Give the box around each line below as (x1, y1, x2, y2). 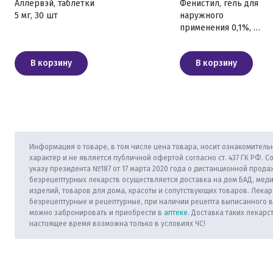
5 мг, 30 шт (15, 10, 58, 21)
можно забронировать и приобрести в (29, 208, 164, 217)
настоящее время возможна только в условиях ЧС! (29, 219, 205, 228)
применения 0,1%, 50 (180, 23, 263, 33)
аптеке (164, 208, 188, 217)
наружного (180, 10, 224, 21)
